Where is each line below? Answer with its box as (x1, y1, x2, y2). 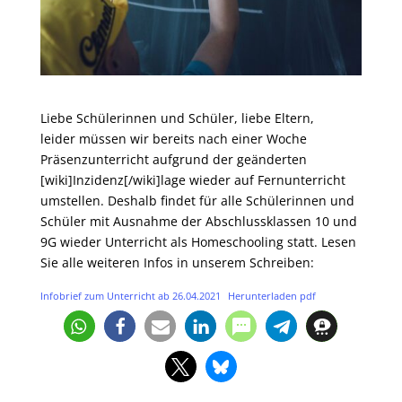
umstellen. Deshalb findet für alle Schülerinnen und (39, 191, 354, 209)
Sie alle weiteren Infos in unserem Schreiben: (39, 253, 314, 271)
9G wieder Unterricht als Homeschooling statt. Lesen (39, 232, 356, 250)
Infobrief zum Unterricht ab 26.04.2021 (39, 288, 221, 302)
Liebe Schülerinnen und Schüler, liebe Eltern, (39, 109, 314, 127)
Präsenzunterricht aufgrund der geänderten (39, 150, 307, 168)
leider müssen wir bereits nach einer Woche (39, 129, 307, 147)
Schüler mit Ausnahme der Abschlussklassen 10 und (39, 212, 357, 230)
